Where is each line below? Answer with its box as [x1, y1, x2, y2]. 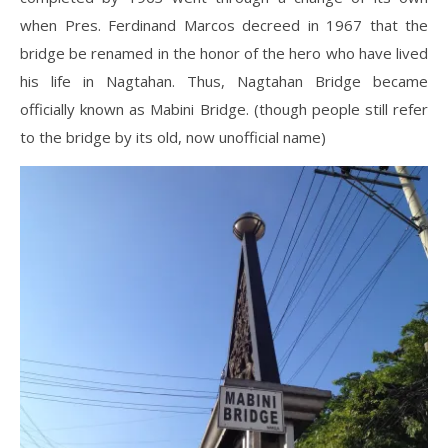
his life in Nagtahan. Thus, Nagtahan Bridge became [20, 71, 428, 92]
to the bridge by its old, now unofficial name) [20, 127, 326, 148]
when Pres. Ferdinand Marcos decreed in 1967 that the [20, 15, 428, 36]
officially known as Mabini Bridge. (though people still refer [20, 99, 428, 120]
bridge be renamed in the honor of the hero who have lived [20, 43, 428, 64]
